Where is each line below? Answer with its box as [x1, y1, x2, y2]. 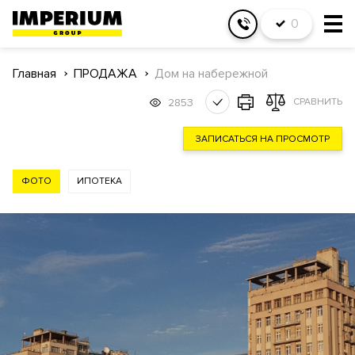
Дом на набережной [155, 66, 268, 82]
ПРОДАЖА [74, 66, 137, 82]
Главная [13, 66, 56, 82]
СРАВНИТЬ [293, 96, 342, 108]
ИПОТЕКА [77, 175, 122, 187]
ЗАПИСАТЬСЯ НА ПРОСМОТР [196, 133, 330, 145]
